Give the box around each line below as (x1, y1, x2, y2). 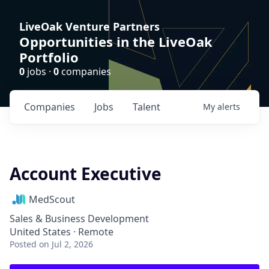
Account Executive (10, 162, 162, 185)
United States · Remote (10, 225, 113, 238)
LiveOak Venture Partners (19, 19, 160, 34)
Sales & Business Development (10, 212, 149, 225)
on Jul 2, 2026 (39, 238, 93, 250)
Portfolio (19, 48, 79, 66)
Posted (10, 238, 37, 250)
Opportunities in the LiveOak (19, 32, 213, 50)
